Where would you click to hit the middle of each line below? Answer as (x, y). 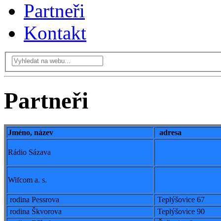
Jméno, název (31, 133)
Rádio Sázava (29, 152)
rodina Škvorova (35, 212)
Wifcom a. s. (27, 180)
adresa (168, 133)
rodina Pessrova (34, 200)
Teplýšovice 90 (180, 212)
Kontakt (55, 33)
